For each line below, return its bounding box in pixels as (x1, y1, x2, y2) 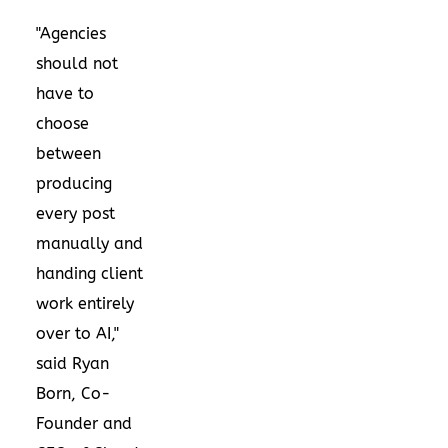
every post (36, 203, 115, 223)
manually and (36, 233, 143, 253)
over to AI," (36, 323, 119, 343)
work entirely (36, 293, 134, 313)
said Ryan (36, 353, 109, 373)
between (36, 143, 101, 163)
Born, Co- (36, 383, 111, 403)
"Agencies (36, 23, 106, 43)
